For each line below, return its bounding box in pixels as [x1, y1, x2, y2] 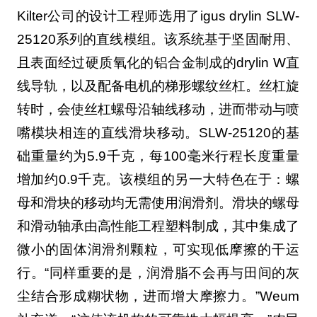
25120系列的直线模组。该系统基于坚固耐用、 [16, 32, 299, 47]
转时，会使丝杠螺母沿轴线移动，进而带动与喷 [16, 102, 299, 117]
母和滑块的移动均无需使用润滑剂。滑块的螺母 [16, 195, 299, 211]
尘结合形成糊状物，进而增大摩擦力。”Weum [16, 289, 299, 304]
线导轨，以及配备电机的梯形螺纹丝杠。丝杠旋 [16, 79, 299, 94]
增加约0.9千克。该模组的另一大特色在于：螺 [16, 172, 299, 188]
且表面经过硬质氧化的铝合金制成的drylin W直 [16, 55, 299, 71]
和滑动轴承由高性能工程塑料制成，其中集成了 [16, 219, 299, 234]
